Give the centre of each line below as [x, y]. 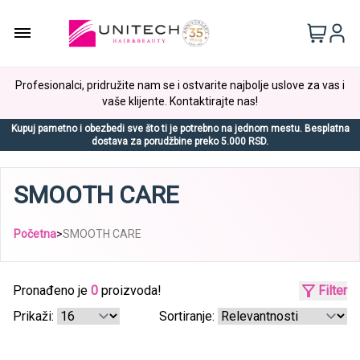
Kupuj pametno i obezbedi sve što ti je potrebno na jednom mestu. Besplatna [180, 128]
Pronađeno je [52, 290]
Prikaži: [35, 316]
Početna [35, 233]
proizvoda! [130, 290]
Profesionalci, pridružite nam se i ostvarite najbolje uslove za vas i [180, 85]
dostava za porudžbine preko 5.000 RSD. [180, 141]
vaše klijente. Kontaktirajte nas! [180, 101]
